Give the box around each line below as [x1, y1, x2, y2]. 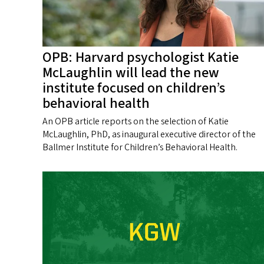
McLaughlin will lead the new [42, 62, 219, 84]
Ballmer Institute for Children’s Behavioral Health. [42, 141, 237, 154]
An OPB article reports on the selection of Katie [42, 115, 229, 128]
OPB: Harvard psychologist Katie [42, 47, 239, 68]
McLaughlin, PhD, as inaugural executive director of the [42, 128, 256, 141]
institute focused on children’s [42, 78, 225, 99]
